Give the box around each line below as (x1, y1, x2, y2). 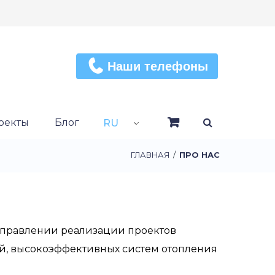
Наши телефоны (107, 60, 208, 73)
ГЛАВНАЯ (131, 150, 169, 160)
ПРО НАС (179, 150, 220, 160)
